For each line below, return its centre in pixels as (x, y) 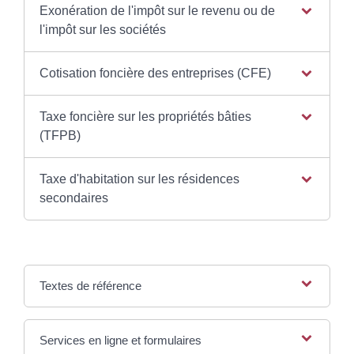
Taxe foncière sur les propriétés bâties (145, 117)
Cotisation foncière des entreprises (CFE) (155, 73)
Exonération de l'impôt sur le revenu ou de (157, 11)
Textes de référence (90, 286)
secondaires (73, 198)
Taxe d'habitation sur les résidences (139, 179)
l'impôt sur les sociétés (102, 30)
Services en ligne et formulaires (120, 340)
